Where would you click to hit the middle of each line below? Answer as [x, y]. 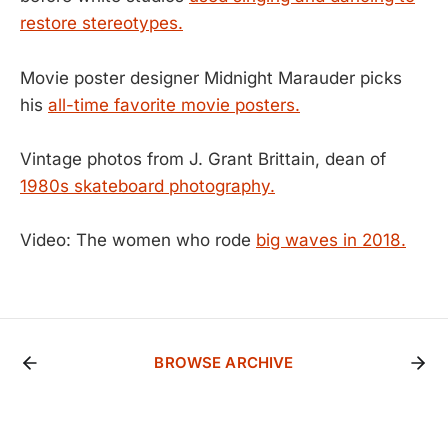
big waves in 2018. [331, 239]
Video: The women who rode [138, 239]
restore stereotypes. [101, 23]
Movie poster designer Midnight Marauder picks [211, 77]
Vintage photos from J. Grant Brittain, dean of [203, 158]
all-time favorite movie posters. [174, 104]
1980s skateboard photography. [147, 185]
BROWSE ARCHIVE [224, 362]
